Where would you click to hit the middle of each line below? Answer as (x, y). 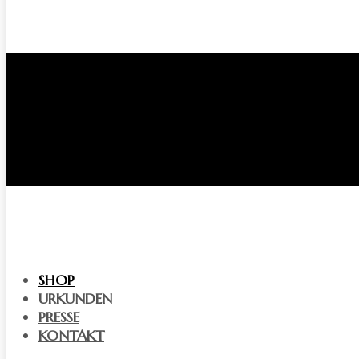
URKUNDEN (75, 298)
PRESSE (59, 317)
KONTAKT (71, 335)
